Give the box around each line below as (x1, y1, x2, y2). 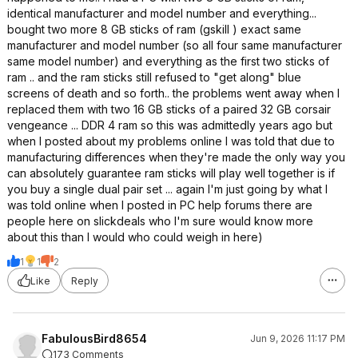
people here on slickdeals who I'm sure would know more (7, 214, 313, 228)
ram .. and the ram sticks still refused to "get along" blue (7, 70, 301, 84)
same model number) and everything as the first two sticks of (7, 54, 329, 68)
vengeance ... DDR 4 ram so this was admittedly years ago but (7, 118, 332, 132)
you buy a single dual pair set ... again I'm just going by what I (7, 182, 328, 196)
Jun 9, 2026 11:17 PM (250, 332, 345, 344)
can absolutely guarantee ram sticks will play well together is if (7, 166, 335, 180)
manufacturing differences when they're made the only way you (7, 150, 345, 164)
